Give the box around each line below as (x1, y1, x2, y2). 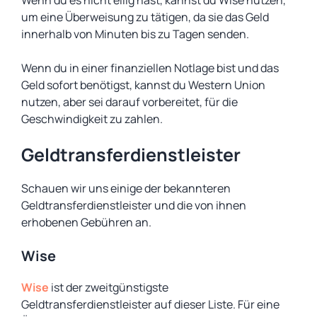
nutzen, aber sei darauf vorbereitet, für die (21, 94, 238, 110)
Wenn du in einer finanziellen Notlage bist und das (21, 60, 279, 76)
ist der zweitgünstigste (49, 279, 168, 295)
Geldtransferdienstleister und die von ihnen (21, 197, 246, 213)
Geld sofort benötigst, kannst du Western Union (21, 77, 265, 93)
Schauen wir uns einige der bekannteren (21, 180, 231, 196)
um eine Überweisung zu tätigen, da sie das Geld (21, 9, 269, 25)
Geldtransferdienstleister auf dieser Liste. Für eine (21, 296, 279, 312)
